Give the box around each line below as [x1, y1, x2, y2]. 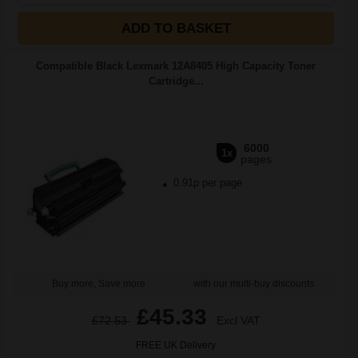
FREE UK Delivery [136, 340, 216, 351]
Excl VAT [216, 314, 261, 327]
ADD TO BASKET [121, 21, 231, 36]
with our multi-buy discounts [193, 278, 314, 289]
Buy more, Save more [51, 278, 145, 289]
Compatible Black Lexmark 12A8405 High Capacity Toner [36, 60, 316, 72]
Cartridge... [148, 75, 204, 87]
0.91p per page [173, 177, 242, 189]
